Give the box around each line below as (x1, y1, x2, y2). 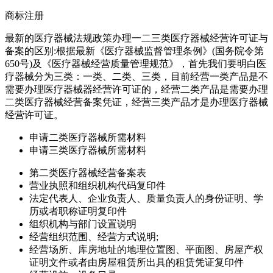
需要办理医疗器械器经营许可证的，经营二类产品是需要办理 (5, 83, 268, 94)
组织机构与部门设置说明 (29, 218, 136, 229)
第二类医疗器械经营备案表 (29, 167, 146, 178)
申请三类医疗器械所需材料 (29, 144, 146, 155)
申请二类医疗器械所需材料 (29, 132, 146, 143)
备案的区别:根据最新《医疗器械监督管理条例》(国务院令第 (5, 45, 264, 56)
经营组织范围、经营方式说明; (29, 231, 158, 242)
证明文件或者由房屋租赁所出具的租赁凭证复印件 (29, 257, 244, 268)
